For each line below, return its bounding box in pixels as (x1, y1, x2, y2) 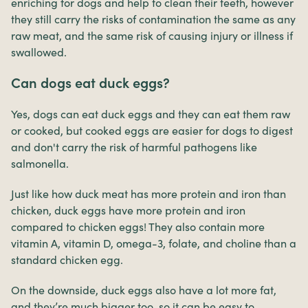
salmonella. (11, 156, 69, 170)
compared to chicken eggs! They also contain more (11, 219, 265, 234)
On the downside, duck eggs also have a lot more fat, (11, 283, 276, 297)
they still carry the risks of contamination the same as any (11, 12, 296, 26)
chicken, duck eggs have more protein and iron (11, 203, 245, 217)
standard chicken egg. (11, 252, 123, 267)
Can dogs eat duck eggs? (11, 74, 170, 92)
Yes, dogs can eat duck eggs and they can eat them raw (11, 107, 290, 121)
